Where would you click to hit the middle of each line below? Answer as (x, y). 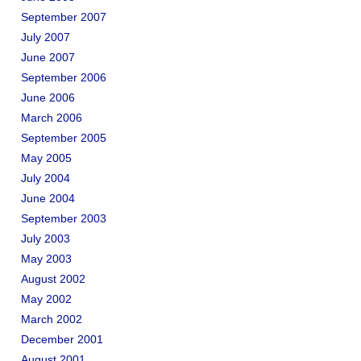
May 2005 (46, 158)
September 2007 (64, 17)
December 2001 (62, 339)
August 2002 (53, 278)
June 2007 (48, 57)
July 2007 (46, 37)
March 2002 (52, 319)
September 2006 (64, 77)
